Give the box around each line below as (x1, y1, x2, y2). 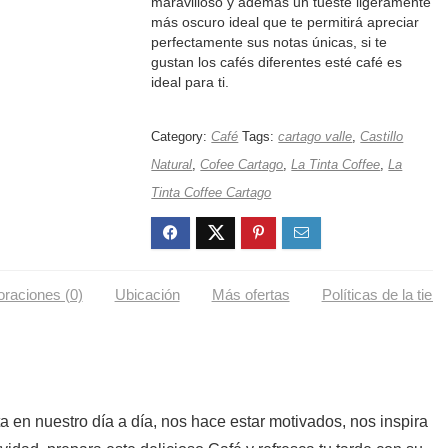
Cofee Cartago (200, 157, 284, 172)
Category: (151, 129, 212, 144)
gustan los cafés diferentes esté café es (151, 54, 403, 70)
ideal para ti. (151, 74, 230, 90)
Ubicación (114, 286, 180, 303)
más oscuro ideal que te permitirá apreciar (151, 14, 420, 30)
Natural (151, 157, 193, 172)
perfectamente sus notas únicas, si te (151, 34, 388, 50)
